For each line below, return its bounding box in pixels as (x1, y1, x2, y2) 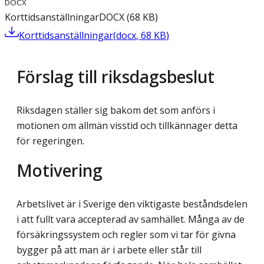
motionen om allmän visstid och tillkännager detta (16, 119, 237, 133)
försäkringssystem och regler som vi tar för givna (16, 227, 236, 241)
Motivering (16, 158, 103, 181)
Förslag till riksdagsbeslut (16, 65, 214, 88)
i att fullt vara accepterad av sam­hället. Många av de (16, 212, 245, 226)
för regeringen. (16, 134, 84, 148)
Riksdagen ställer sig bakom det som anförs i (16, 104, 215, 117)
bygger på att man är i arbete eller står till (16, 243, 202, 256)
